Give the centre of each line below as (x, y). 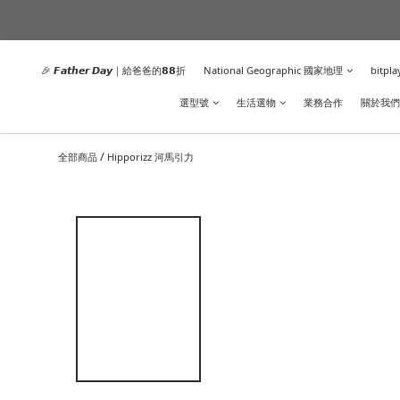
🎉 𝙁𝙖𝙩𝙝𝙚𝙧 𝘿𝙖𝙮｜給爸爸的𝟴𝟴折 (113, 70)
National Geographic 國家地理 (273, 70)
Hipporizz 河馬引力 (150, 157)
